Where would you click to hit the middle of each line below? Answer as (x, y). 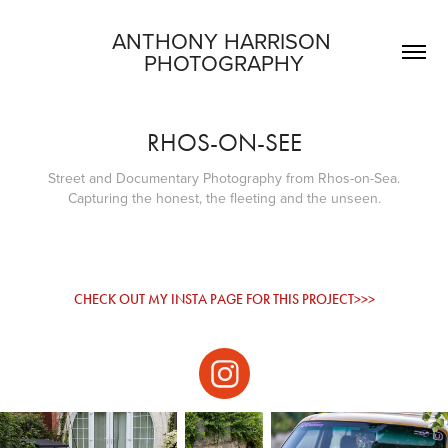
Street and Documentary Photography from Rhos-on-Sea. (224, 178)
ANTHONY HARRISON (221, 40)
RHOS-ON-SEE (224, 142)
